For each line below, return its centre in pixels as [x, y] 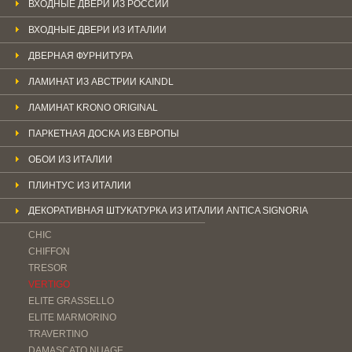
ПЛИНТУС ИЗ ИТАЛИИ [80, 185]
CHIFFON [49, 251]
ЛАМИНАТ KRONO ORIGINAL [93, 107]
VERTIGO [49, 284]
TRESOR [48, 268]
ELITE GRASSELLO [71, 301]
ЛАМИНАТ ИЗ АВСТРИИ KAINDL [101, 81]
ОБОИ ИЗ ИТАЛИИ [70, 159]
